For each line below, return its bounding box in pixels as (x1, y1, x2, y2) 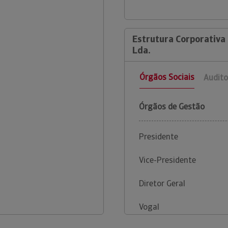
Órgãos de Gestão (139, 101, 205, 112)
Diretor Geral (139, 178, 185, 189)
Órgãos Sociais (139, 72, 194, 83)
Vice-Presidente (139, 155, 196, 166)
